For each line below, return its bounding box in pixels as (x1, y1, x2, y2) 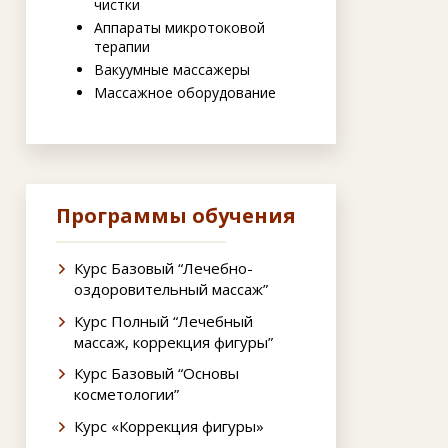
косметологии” (74, 384, 179, 405)
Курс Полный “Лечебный (74, 310, 253, 331)
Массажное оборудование (94, 83, 276, 103)
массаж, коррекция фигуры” (74, 331, 273, 352)
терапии (94, 37, 150, 57)
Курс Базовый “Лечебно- (74, 258, 253, 279)
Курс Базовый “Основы (74, 363, 239, 384)
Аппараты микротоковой (94, 18, 265, 38)
